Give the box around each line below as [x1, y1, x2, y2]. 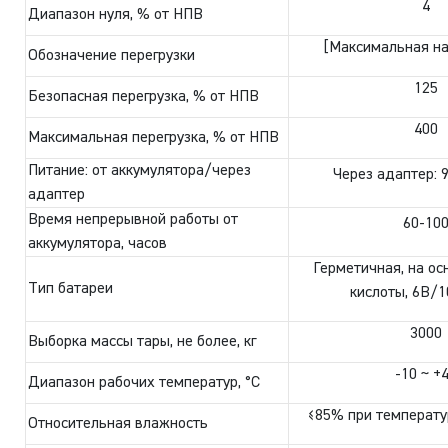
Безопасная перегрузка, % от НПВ [28, 88, 260, 105]
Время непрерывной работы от [28, 211, 239, 228]
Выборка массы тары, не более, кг [28, 333, 257, 350]
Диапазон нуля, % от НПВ [28, 6, 204, 23]
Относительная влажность [28, 415, 209, 432]
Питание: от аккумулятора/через [28, 162, 252, 179]
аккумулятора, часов [28, 235, 168, 252]
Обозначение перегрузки [28, 47, 196, 64]
